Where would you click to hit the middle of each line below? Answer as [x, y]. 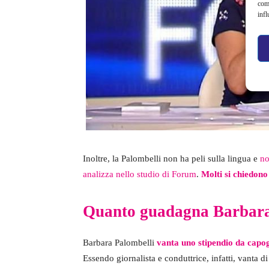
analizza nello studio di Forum [140, 174]
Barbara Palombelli [119, 242]
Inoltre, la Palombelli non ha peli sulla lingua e [171, 158]
